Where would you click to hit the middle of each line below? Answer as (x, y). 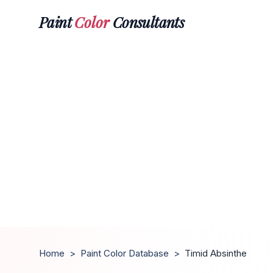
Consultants (147, 22)
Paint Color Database (125, 253)
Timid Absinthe (216, 253)
